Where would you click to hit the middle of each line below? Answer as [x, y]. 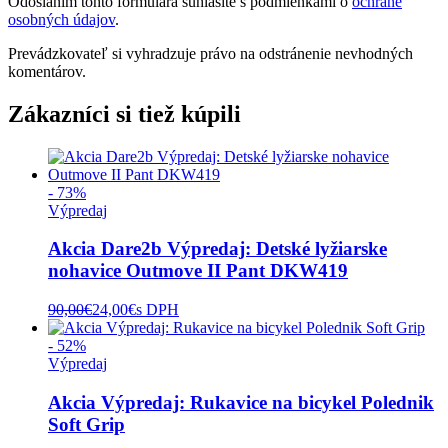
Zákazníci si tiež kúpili [124, 113]
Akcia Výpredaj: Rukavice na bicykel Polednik [241, 402]
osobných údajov [61, 19]
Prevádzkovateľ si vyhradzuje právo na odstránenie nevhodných [210, 53]
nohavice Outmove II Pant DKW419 [198, 271]
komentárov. [47, 71]
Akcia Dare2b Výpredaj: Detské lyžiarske [217, 249]
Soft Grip [86, 424]
